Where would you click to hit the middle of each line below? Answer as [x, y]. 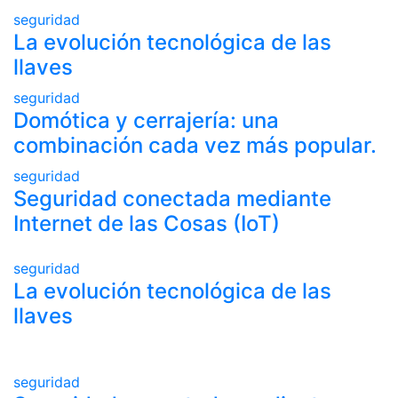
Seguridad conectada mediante [172, 199]
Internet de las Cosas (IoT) [147, 223]
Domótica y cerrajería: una [146, 120]
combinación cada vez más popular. [195, 145]
